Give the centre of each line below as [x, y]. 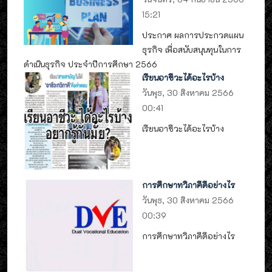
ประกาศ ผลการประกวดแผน [193, 35]
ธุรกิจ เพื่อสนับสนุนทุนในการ [192, 49]
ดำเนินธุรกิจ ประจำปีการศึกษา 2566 [90, 64]
